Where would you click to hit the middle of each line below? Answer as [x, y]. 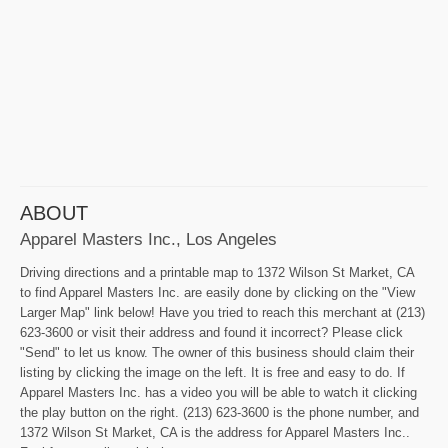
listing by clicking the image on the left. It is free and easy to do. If [212, 373]
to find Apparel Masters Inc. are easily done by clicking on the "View [217, 293]
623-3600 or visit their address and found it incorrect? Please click [211, 333]
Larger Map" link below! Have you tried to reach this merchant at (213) [222, 313]
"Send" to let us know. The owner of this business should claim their [217, 353]
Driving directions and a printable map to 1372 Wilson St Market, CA [217, 273]
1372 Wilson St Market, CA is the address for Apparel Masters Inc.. [215, 433]
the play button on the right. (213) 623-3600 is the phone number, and [219, 413]
